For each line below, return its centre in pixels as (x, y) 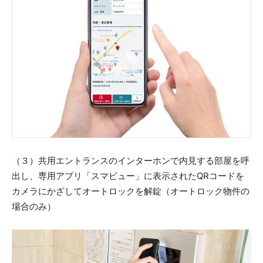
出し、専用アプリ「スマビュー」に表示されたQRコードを (128, 176)
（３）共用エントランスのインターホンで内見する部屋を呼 (131, 161)
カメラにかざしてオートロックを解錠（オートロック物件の (131, 191)
